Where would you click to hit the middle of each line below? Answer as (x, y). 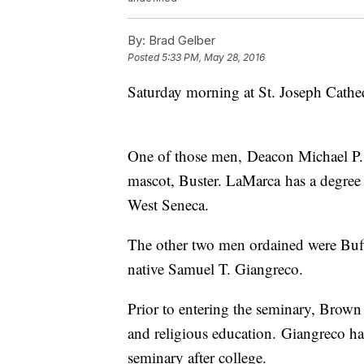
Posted (145, 58)
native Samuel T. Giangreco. (215, 269)
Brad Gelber (180, 41)
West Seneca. (168, 205)
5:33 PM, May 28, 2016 (213, 58)
